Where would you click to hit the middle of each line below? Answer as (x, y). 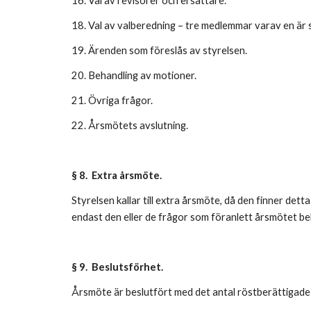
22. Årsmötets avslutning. (131, 125)
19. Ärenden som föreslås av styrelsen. (160, 50)
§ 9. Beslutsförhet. (118, 267)
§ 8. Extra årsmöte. (117, 175)
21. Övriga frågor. (112, 100)
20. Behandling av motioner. (135, 75)
